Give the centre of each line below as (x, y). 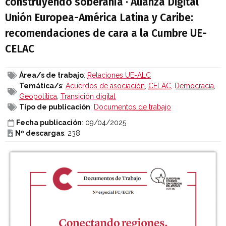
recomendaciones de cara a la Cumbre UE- (106, 34)
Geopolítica (38, 97)
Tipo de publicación (55, 107)
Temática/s (41, 86)
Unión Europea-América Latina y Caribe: (99, 18)
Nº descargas (40, 133)
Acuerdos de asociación (105, 86)
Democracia (194, 86)
